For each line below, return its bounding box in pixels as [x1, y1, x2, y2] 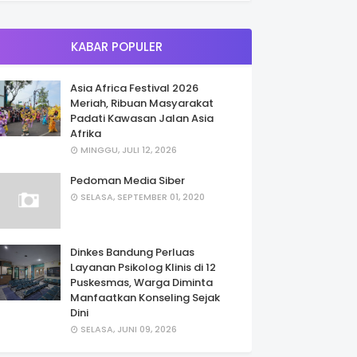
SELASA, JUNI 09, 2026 [80, 322, 177, 335]
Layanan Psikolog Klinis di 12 [70, 259, 216, 275]
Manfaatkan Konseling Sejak [70, 289, 220, 305]
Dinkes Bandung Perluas [70, 244, 194, 260]
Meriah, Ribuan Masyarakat [70, 95, 214, 111]
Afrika [70, 125, 101, 141]
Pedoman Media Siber [70, 172, 185, 188]
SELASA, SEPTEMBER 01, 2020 [80, 190, 205, 203]
